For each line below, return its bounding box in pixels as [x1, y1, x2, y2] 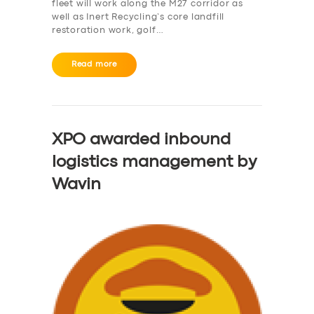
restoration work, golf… [52, 26, 164, 34]
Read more [71, 60, 118, 68]
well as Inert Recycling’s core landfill [52, 13, 225, 21]
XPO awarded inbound [52, 132, 231, 147]
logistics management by [52, 154, 257, 170]
